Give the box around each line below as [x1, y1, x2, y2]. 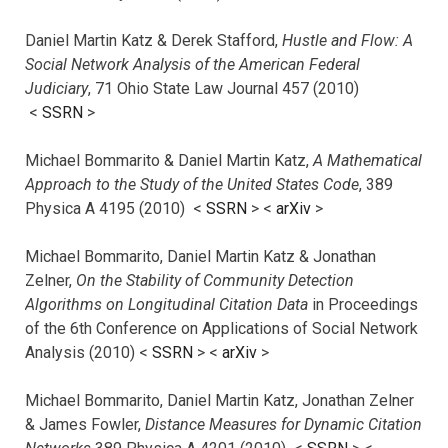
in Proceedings [312, 294, 418, 314]
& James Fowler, [25, 414, 145, 434]
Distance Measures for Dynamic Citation [145, 414, 422, 434]
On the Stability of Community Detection [76, 270, 354, 290]
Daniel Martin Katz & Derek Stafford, [25, 30, 282, 50]
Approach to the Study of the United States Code [25, 174, 359, 194]
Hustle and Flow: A [282, 30, 413, 50]
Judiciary [25, 78, 88, 98]
